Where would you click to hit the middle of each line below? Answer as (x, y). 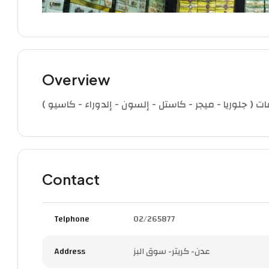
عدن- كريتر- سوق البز (172, 251)
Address (70, 251)
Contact (71, 179)
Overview (76, 79)
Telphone (72, 219)
